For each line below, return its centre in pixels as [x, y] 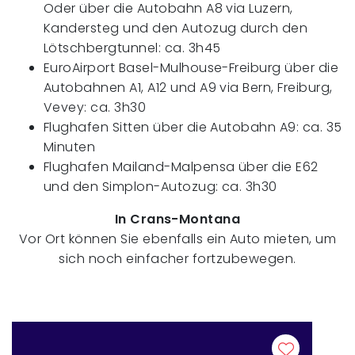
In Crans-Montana [177, 219]
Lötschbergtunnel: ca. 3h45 [132, 48]
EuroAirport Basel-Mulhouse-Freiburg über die [191, 67]
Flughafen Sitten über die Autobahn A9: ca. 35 [193, 127]
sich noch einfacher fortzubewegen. [177, 258]
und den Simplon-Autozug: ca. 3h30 [160, 186]
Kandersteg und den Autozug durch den [176, 28]
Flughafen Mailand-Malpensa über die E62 [181, 166]
